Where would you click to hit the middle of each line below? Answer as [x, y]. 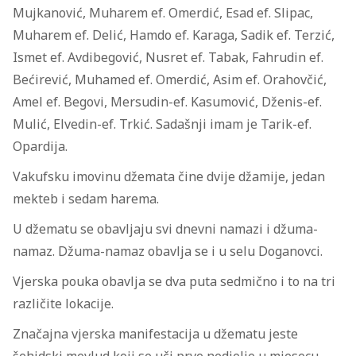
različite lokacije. [63, 304]
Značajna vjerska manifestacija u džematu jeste [155, 334]
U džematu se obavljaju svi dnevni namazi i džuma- [165, 229]
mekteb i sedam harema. [86, 199]
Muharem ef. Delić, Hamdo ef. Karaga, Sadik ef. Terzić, [174, 35]
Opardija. [40, 147]
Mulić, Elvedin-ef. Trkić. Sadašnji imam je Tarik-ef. [162, 124]
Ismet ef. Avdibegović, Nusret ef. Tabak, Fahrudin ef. [168, 58]
